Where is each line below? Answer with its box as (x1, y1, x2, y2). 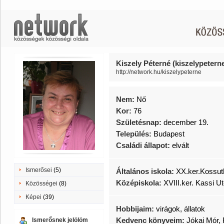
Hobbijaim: (116, 204, 156, 213)
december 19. (163, 118, 208, 126)
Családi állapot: (116, 141, 172, 149)
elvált (172, 141, 189, 149)
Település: (116, 129, 153, 138)
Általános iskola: (116, 167, 176, 175)
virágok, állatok (156, 204, 205, 213)
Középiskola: (116, 178, 163, 187)
